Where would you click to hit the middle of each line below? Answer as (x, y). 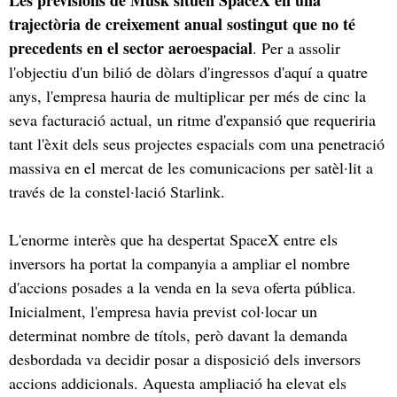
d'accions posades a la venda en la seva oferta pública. (183, 287)
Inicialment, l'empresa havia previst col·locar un (163, 311)
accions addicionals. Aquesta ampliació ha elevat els (178, 382)
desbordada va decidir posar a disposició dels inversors (185, 358)
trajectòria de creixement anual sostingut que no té (182, 23)
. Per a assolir (296, 47)
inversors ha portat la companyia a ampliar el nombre (179, 263)
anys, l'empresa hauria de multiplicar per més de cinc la (187, 95)
